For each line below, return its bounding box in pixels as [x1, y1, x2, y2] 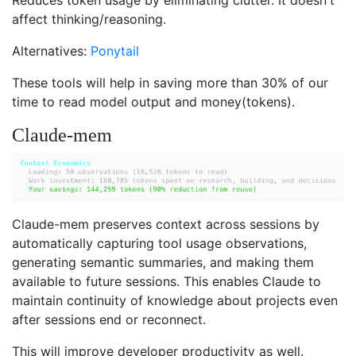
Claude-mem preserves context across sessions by [12, 216, 319, 233]
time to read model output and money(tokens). [12, 93, 295, 110]
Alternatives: [12, 42, 91, 59]
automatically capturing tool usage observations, [12, 235, 307, 252]
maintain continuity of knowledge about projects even [12, 292, 338, 309]
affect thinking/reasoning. [12, 10, 166, 27]
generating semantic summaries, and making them [12, 254, 314, 271]
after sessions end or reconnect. [12, 311, 206, 328]
